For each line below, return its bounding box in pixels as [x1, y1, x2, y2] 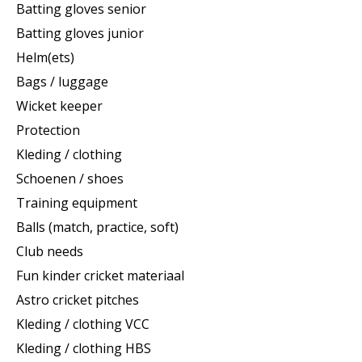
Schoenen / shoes [16, 170, 124, 188]
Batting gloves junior [16, 24, 144, 43]
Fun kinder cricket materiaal [16, 267, 184, 285]
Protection [16, 121, 80, 140]
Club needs [16, 242, 83, 261]
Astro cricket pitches [16, 291, 139, 309]
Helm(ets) [16, 48, 74, 67]
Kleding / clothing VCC [16, 315, 149, 334]
